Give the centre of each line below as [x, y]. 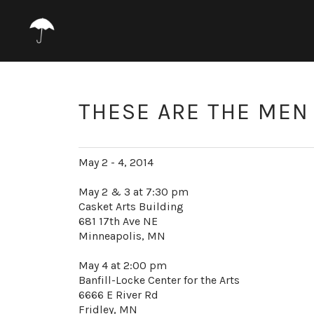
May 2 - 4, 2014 [116, 162]
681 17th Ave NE [118, 221]
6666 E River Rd [118, 295]
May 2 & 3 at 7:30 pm [134, 192]
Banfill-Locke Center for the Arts [159, 280]
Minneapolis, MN [122, 236]
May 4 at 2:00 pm [123, 265]
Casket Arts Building [131, 206]
